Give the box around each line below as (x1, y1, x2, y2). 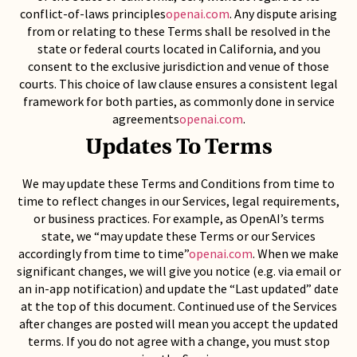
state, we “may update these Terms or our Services (41, 228, 316, 244)
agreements (112, 111, 179, 127)
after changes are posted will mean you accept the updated (19, 316, 338, 331)
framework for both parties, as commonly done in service (22, 93, 335, 109)
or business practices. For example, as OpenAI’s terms (33, 210, 324, 226)
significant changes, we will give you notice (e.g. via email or (16, 263, 341, 279)
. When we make (253, 245, 339, 261)
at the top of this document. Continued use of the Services (20, 298, 337, 314)
